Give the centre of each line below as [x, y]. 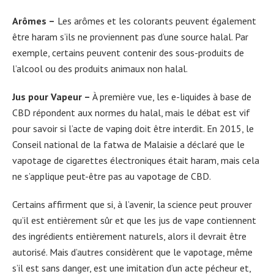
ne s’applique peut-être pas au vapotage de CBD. [112, 176]
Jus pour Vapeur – [51, 97]
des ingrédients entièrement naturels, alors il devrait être [129, 236]
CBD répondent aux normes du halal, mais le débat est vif [131, 113]
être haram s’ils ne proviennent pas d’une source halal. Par [130, 37]
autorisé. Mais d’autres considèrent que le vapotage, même [132, 252]
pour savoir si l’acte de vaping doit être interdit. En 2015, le [133, 128]
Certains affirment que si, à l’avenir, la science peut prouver [132, 204]
